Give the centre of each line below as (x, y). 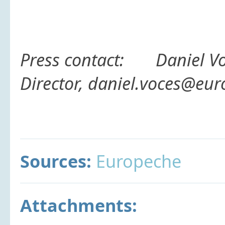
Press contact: (88, 60)
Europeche (139, 161)
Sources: (58, 161)
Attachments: (79, 205)
